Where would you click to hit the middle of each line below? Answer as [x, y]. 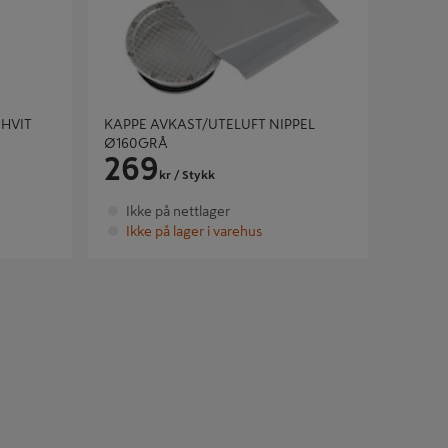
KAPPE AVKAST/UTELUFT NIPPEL [209, 124]
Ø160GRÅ [136, 143]
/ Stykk [193, 175]
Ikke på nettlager [178, 211]
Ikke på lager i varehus [194, 231]
